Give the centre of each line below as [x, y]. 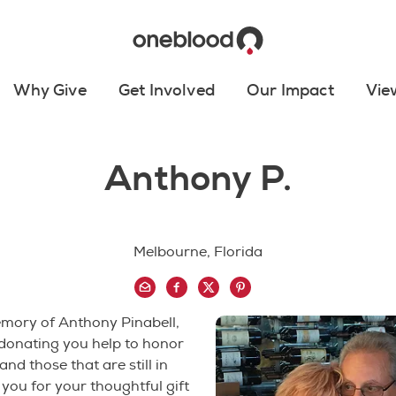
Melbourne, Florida [198, 251]
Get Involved [166, 90]
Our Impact [290, 90]
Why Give [50, 90]
